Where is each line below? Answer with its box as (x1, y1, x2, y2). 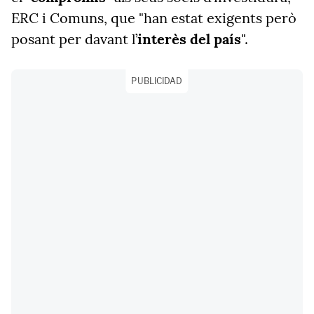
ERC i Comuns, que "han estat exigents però (11, 9, 296, 27)
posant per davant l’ (11, 30, 137, 48)
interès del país (137, 30, 241, 48)
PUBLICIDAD (131, 76, 183, 86)
